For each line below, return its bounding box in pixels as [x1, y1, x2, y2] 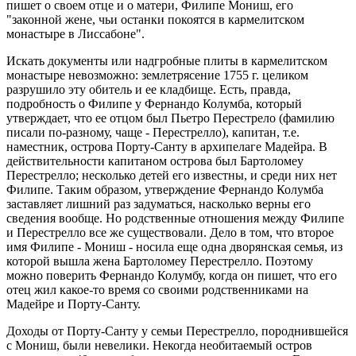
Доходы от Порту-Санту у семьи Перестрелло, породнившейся [6, 324, 348, 338]
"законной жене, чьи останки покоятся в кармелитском [6, 13, 304, 26]
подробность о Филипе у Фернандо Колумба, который [6, 97, 302, 110]
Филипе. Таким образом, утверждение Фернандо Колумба [6, 183, 323, 196]
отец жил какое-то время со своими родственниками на [6, 283, 308, 296]
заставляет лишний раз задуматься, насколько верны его [6, 197, 311, 211]
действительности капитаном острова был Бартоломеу [6, 154, 304, 168]
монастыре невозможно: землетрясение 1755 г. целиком [6, 68, 308, 82]
